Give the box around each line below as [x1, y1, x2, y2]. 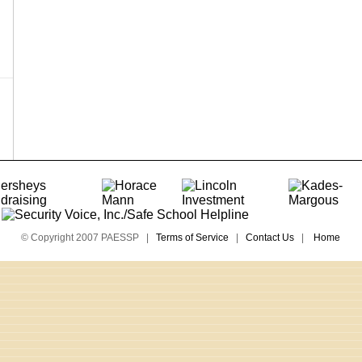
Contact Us [245, 232, 294, 243]
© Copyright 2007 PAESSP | [20, 232, 156, 243]
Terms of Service [155, 232, 229, 243]
